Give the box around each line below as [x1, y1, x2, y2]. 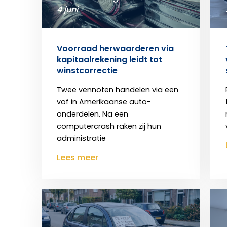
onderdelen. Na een [57, 108, 128, 119]
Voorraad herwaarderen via [57, 42, 174, 54]
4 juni [57, 3, 78, 15]
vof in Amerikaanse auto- [57, 96, 151, 107]
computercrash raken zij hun [57, 121, 161, 131]
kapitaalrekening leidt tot [57, 53, 162, 65]
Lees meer [57, 151, 98, 163]
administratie [57, 133, 106, 143]
